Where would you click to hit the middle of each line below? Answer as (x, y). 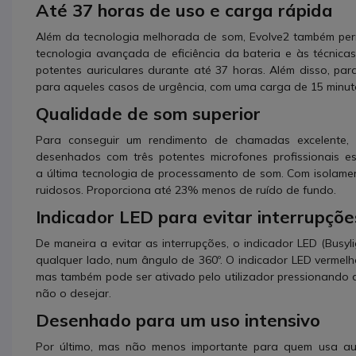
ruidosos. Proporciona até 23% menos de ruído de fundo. (186, 190)
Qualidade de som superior (148, 113)
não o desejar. (74, 293)
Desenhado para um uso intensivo (178, 320)
